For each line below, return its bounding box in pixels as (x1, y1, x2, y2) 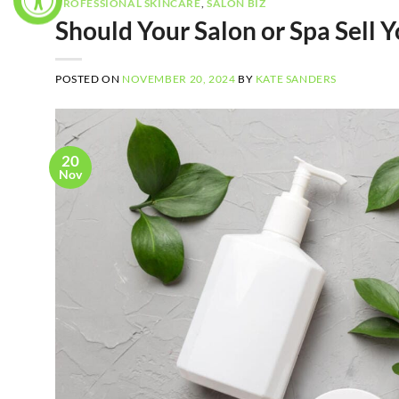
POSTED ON (55, 72, 123, 86)
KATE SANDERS (255, 72, 338, 86)
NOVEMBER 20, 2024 (122, 72, 236, 86)
